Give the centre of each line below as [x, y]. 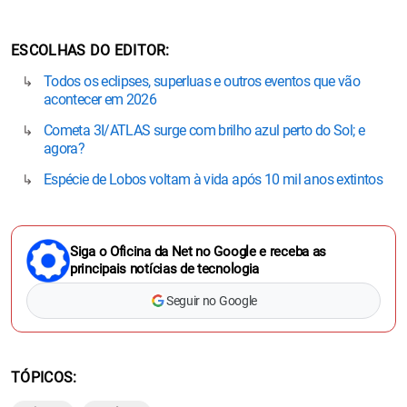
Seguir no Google [212, 300]
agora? [65, 148]
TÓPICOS [42, 377]
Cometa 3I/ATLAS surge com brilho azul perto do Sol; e [204, 130]
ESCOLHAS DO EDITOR [89, 50]
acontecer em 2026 [100, 99]
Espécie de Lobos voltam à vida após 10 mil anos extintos [213, 179]
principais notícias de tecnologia [165, 268]
